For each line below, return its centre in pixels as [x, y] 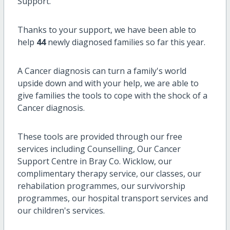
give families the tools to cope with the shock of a [112, 95]
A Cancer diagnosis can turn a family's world [102, 71]
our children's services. [61, 210]
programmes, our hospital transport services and [112, 198]
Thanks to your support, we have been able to [107, 30]
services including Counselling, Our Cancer [99, 149]
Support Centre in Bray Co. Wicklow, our [94, 161]
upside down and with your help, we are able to [108, 83]
